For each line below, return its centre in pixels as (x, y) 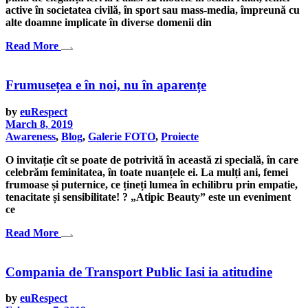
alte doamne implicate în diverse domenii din (109, 23)
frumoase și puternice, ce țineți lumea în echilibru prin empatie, (152, 184)
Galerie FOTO (122, 136)
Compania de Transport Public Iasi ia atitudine (139, 272)
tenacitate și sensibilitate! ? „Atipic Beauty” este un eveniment (148, 197)
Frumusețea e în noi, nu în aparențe (106, 85)
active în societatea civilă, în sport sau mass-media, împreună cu (153, 10)
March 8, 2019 (39, 124)
